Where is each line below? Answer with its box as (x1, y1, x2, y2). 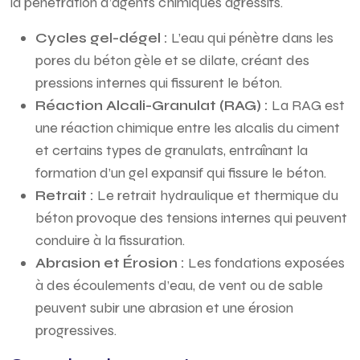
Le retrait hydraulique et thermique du (97, 186, 338, 204)
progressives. (35, 321, 117, 339)
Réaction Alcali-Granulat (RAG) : (35, 96, 272, 114)
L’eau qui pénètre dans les (171, 29, 333, 47)
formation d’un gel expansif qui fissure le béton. (35, 164, 326, 182)
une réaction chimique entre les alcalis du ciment (35, 119, 340, 137)
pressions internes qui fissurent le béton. (35, 74, 282, 92)
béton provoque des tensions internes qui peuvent (35, 209, 347, 227)
